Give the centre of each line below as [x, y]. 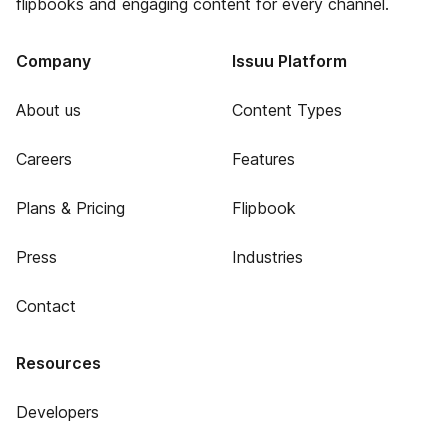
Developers [57, 412]
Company [53, 61]
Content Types [286, 110]
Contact [46, 306]
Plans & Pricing [70, 208]
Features [263, 159]
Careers [44, 159]
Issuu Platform [289, 61]
